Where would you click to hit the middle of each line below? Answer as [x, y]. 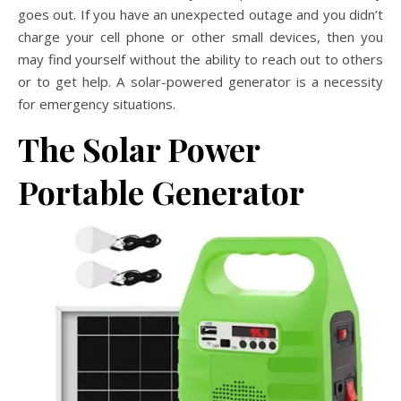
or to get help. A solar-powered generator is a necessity [200, 81]
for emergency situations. [97, 104]
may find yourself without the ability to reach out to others [200, 59]
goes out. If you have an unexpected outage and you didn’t [200, 14]
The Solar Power [139, 149]
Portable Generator [161, 192]
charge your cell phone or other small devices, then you [200, 37]
